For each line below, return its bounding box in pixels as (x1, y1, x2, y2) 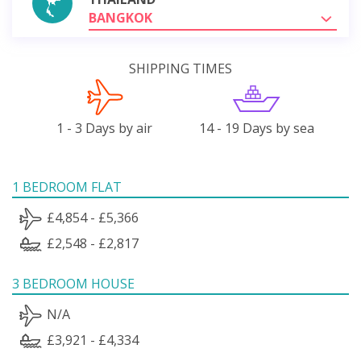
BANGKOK (89, 8, 152, 27)
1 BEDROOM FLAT (12, 177, 122, 196)
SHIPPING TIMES (129, 59, 232, 77)
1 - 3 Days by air (56, 118, 153, 137)
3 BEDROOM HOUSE (12, 274, 135, 293)
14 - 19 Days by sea (198, 118, 314, 137)
